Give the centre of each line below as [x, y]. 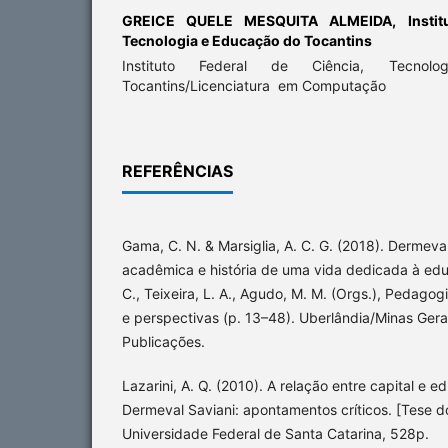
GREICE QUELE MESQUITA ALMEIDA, [265, 21]
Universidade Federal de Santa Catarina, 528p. [275, 434]
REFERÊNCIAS [177, 171]
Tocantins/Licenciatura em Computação [254, 86]
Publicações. [163, 342]
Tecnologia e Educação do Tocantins [247, 41]
